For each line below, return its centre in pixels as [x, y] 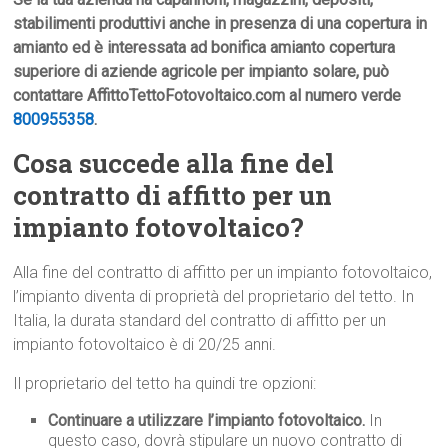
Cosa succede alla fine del [174, 163]
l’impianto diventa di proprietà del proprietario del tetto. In [214, 297]
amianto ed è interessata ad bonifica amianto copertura [204, 48]
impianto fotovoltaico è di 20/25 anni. [145, 345]
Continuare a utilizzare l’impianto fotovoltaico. [207, 421]
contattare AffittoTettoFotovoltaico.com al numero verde [207, 96]
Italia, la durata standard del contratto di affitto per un [200, 321]
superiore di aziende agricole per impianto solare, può [201, 72]
